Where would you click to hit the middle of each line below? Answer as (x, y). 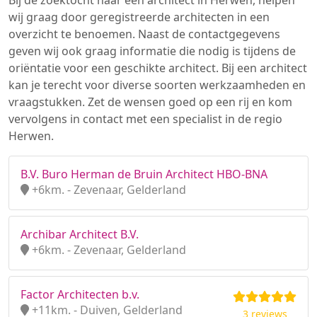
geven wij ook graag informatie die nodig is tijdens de (152, 51)
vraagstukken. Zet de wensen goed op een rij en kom (150, 102)
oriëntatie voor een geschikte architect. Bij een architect (158, 68)
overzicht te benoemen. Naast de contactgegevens (144, 34)
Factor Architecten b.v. (80, 294)
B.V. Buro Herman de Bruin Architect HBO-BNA (144, 174)
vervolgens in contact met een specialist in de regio (145, 119)
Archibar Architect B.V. (80, 234)
